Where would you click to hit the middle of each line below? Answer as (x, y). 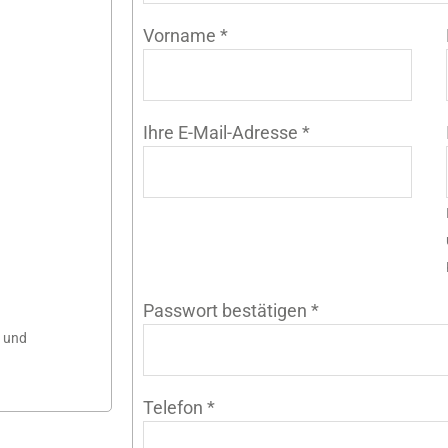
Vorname (181, 35)
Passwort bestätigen (226, 310)
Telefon (174, 407)
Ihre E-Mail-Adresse (222, 132)
